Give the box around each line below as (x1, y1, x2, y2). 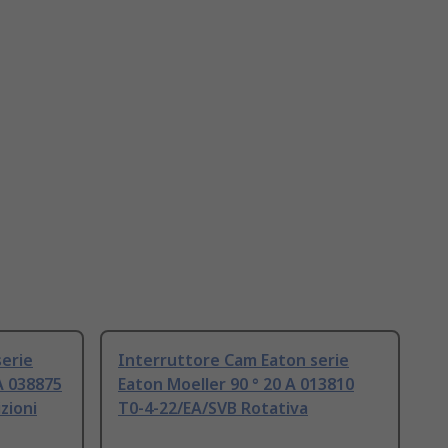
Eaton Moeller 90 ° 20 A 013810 (118, 373, 354, 396)
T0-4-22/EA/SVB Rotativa (118, 397, 308, 420)
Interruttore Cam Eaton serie (118, 349, 349, 372)
